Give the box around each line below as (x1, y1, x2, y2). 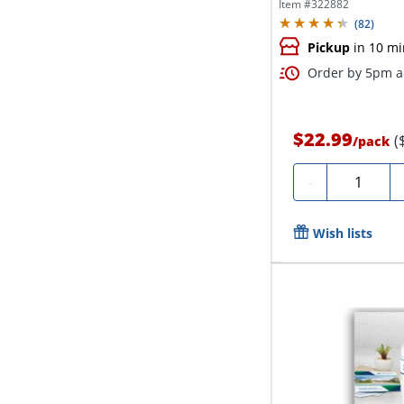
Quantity (334, 169, 393, 189)
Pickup (308, 38, 351, 56)
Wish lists (313, 224, 373, 242)
